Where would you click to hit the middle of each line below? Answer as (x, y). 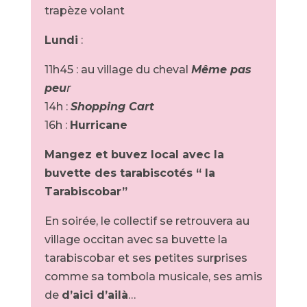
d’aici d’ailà (95, 295)
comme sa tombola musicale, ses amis (153, 277)
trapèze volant (84, 11)
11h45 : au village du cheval (118, 70)
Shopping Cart (112, 107)
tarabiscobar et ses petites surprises (146, 258)
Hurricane (98, 125)
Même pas (221, 70)
